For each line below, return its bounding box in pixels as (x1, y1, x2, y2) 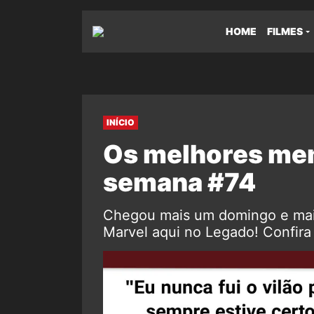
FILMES (267, 25, 303, 37)
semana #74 (103, 167, 256, 198)
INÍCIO (107, 117, 135, 128)
